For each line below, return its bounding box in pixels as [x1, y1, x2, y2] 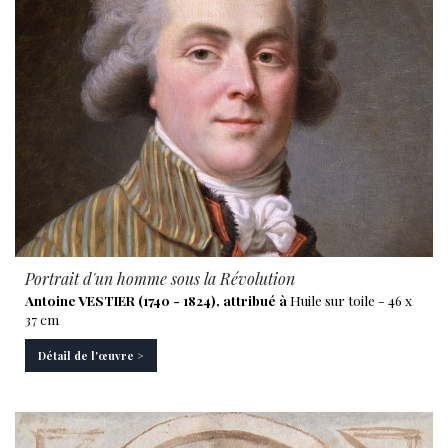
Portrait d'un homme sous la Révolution [25, 268, 295, 289]
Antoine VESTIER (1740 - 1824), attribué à [25, 291, 287, 309]
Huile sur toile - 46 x [287, 291, 412, 309]
